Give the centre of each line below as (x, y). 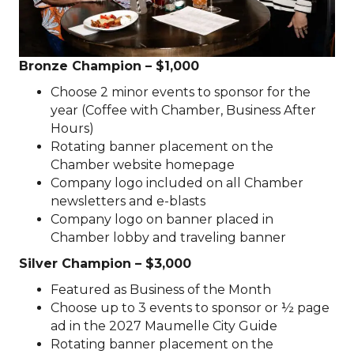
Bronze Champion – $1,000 (109, 66)
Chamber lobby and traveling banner (168, 238)
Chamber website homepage (143, 165)
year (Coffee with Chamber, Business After (183, 111)
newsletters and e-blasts (128, 201)
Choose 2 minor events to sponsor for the (181, 92)
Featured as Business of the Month (161, 290)
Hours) (72, 129)
